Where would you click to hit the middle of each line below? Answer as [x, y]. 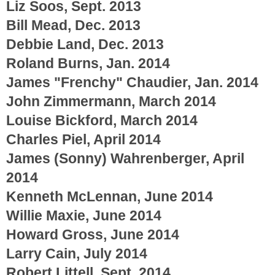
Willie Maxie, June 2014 [84, 215]
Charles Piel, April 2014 [83, 139]
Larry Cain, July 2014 [77, 253]
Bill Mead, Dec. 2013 [73, 25]
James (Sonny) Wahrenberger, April [125, 158]
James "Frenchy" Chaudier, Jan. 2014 [132, 82]
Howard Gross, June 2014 [93, 234]
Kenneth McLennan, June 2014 [110, 196]
